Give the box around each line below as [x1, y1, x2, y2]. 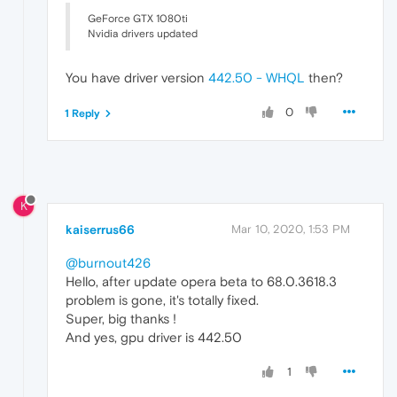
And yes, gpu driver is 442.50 [66, 330, 242, 346]
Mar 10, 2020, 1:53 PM [231, 222, 350, 237]
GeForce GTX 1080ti [88, 12, 188, 26]
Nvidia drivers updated [88, 27, 198, 41]
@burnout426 [66, 255, 151, 271]
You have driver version [66, 70, 208, 86]
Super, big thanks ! [66, 311, 176, 327]
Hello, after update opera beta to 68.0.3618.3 [66, 274, 337, 290]
